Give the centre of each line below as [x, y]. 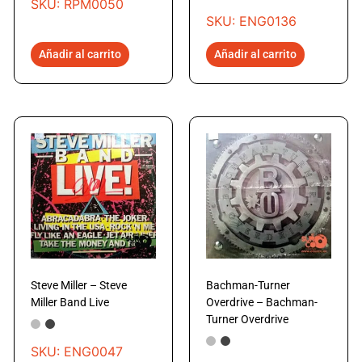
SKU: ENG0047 [77, 352]
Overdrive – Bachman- [261, 302]
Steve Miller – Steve [79, 285]
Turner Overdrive [247, 319]
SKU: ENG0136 [251, 21]
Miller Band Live [70, 302]
